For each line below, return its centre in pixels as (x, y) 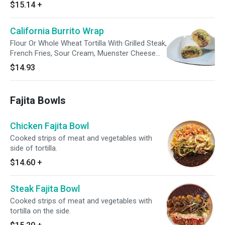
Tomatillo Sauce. (37, 73)
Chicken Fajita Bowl (49, 126)
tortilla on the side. (40, 211)
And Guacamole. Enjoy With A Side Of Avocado (88, 63)
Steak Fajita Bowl (45, 189)
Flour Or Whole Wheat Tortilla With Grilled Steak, (88, 43)
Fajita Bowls (38, 100)
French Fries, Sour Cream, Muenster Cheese (83, 53)
